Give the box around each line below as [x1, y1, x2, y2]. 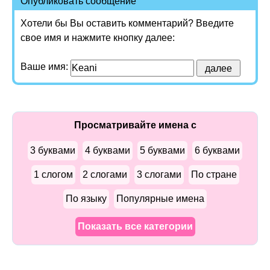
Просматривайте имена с [74, 120, 196, 130]
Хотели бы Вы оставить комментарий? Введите [20, 18, 234, 28]
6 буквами [195, 145, 240, 155]
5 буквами [140, 145, 185, 155]
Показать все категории [77, 221, 193, 231]
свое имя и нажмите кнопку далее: [20, 33, 175, 43]
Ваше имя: [20, 61, 71, 72]
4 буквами [85, 145, 130, 155]
